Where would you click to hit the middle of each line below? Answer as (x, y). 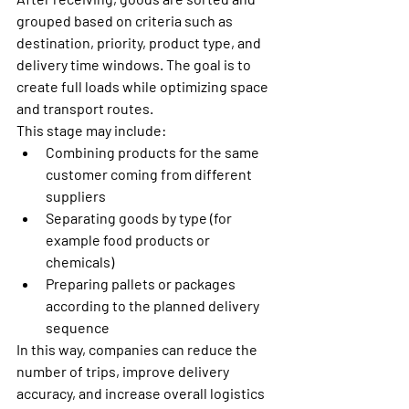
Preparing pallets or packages (142, 284)
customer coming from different (150, 174)
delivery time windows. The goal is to (135, 65)
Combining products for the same (154, 152)
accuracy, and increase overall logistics (142, 393)
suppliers (76, 196)
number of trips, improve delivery (124, 372)
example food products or (129, 240)
